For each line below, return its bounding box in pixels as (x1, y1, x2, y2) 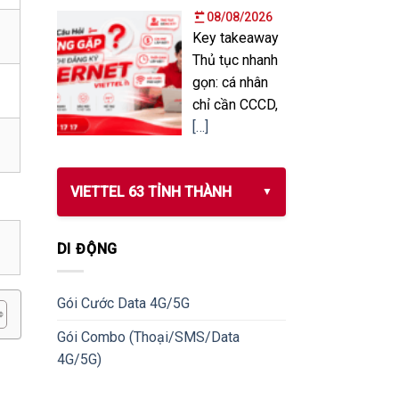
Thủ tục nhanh (191, 51, 278, 69)
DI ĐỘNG (56, 240, 118, 258)
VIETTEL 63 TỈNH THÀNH (69, 183, 232, 201)
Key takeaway (191, 28, 279, 46)
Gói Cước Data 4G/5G (56, 294, 190, 312)
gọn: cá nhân (191, 73, 268, 91)
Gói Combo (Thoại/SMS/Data (56, 328, 240, 346)
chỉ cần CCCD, (191, 95, 278, 113)
